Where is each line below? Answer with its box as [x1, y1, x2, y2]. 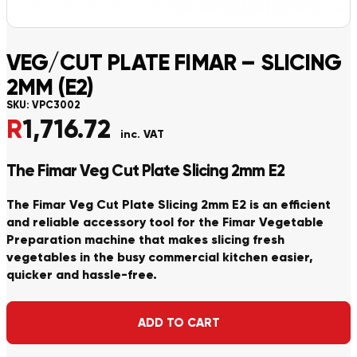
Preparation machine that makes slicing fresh [6, 232, 284, 248]
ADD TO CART [137, 315, 220, 330]
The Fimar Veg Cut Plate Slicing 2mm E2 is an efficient [6, 197, 331, 213]
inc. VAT [120, 127, 164, 141]
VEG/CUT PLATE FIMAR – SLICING [6, 49, 342, 76]
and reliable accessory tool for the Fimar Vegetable [6, 214, 324, 230]
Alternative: [6, 302, 82, 319]
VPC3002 [32, 99, 80, 112]
